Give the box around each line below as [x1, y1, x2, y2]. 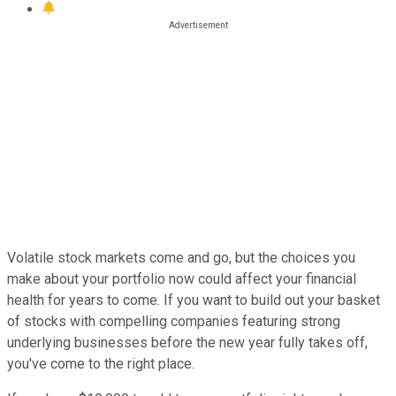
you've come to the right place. [7, 354, 194, 372]
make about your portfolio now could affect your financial [7, 270, 356, 287]
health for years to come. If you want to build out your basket [7, 291, 380, 308]
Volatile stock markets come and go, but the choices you [7, 248, 355, 266]
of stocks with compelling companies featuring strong [7, 312, 340, 330]
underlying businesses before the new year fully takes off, [7, 333, 368, 351]
